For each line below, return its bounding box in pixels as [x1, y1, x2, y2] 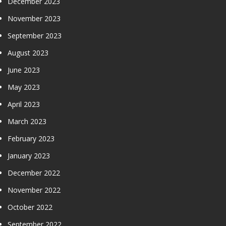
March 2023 [8, 116, 46, 126]
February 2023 [8, 133, 54, 143]
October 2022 [8, 202, 52, 212]
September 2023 [8, 30, 62, 40]
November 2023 [8, 13, 61, 23]
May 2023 [8, 82, 40, 92]
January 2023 [8, 150, 50, 160]
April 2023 [8, 99, 40, 109]
